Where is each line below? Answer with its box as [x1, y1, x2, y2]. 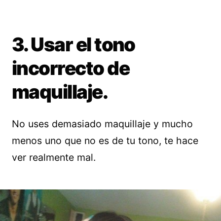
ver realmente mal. [12, 151, 96, 164]
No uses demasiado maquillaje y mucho [12, 118, 193, 130]
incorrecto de [12, 57, 130, 80]
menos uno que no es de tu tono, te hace [12, 135, 198, 147]
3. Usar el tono [12, 33, 135, 56]
